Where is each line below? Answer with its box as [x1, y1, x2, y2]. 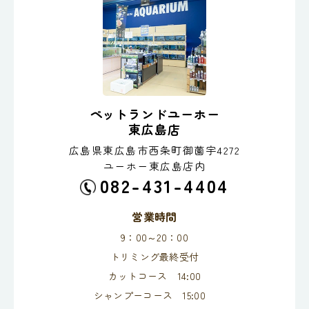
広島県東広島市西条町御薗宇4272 [68, 142, 241, 157]
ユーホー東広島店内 [103, 158, 206, 173]
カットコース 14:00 [108, 268, 201, 283]
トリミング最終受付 [110, 249, 199, 263]
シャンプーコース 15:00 [93, 288, 216, 302]
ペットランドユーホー [89, 104, 220, 123]
